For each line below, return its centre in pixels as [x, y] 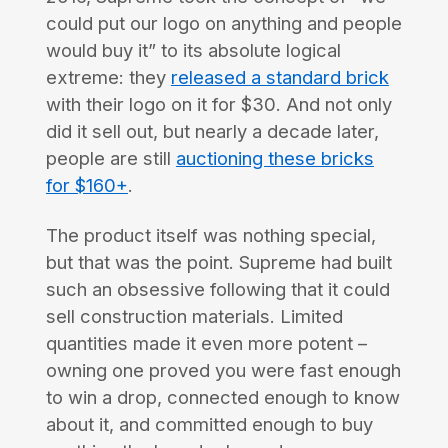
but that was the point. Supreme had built [218, 262]
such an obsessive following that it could [217, 289]
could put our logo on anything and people [223, 23]
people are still [110, 158]
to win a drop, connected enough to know [222, 397]
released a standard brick [279, 77]
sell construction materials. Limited [194, 316]
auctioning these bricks [274, 158]
